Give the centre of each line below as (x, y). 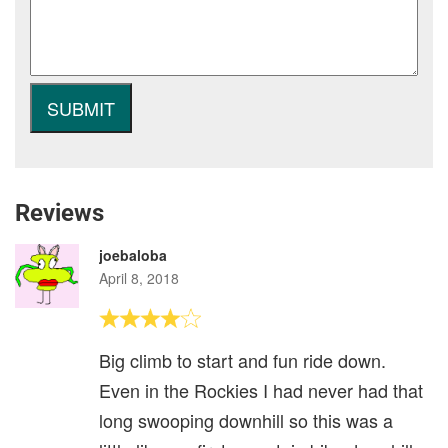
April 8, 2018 (139, 278)
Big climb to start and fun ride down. (242, 360)
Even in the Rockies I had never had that (261, 390)
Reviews (59, 213)
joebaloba (133, 255)
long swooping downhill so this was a (246, 420)
